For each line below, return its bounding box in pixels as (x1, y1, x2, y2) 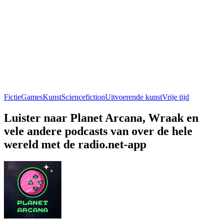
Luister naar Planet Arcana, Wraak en (4, 111, 198, 124)
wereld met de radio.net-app (4, 137, 146, 151)
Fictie (4, 92, 21, 101)
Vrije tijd (162, 92, 189, 101)
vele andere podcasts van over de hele (4, 124, 192, 137)
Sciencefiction (61, 92, 105, 101)
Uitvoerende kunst (105, 92, 162, 101)
